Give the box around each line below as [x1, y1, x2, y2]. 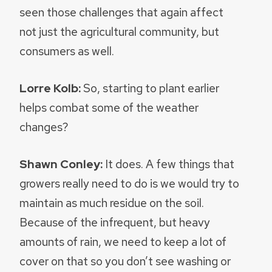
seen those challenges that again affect [19, 4, 223, 21]
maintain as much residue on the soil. [19, 194, 204, 211]
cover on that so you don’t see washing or [19, 253, 231, 269]
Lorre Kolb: [19, 80, 81, 96]
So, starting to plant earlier [81, 80, 219, 96]
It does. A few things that [103, 155, 234, 172]
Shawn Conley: [19, 155, 103, 172]
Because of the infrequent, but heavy [19, 214, 210, 230]
